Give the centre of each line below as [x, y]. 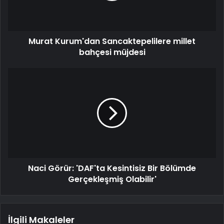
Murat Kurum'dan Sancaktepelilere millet [112, 41]
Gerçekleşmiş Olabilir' [112, 179]
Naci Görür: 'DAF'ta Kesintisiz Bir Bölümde [112, 168]
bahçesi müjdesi [112, 52]
